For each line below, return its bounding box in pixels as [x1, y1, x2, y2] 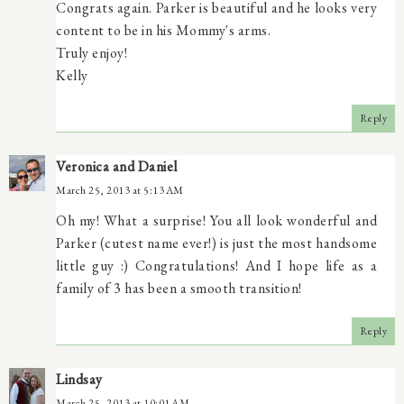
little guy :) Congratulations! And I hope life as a [56, 256, 377, 276]
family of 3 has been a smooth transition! [56, 279, 302, 298]
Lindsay [56, 370, 103, 390]
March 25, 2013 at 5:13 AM [56, 183, 184, 198]
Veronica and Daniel [56, 157, 178, 177]
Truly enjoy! [56, 43, 127, 63]
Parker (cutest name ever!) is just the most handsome [56, 234, 377, 253]
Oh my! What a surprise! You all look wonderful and [56, 211, 377, 231]
